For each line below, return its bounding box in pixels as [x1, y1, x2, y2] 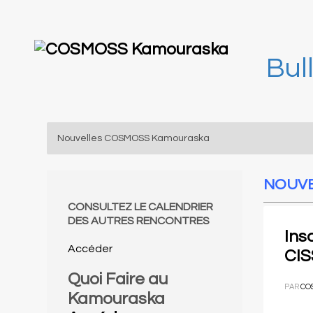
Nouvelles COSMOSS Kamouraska [57, 133, 210, 143]
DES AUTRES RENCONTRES [68, 215, 210, 226]
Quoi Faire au [68, 270, 168, 288]
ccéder [75, 243, 112, 254]
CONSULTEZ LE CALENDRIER [68, 201, 213, 212]
